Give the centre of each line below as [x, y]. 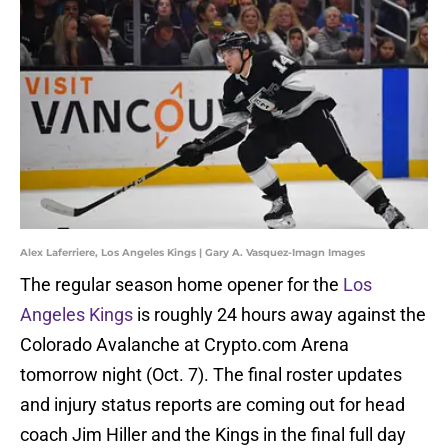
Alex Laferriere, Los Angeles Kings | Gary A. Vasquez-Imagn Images [192, 253]
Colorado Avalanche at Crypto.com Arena [184, 345]
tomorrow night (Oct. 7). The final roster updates [211, 375]
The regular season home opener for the [181, 285]
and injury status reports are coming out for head [212, 405]
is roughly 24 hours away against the [279, 315]
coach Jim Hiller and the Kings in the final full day [213, 435]
